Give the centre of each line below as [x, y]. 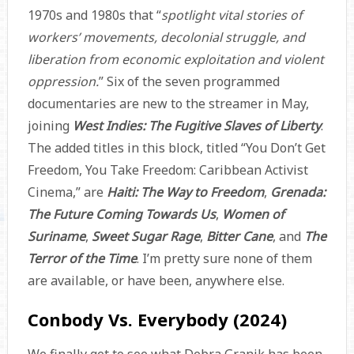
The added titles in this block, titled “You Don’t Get [176, 148]
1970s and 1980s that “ [94, 15]
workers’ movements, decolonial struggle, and [166, 38]
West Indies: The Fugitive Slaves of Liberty [196, 126]
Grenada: [298, 192]
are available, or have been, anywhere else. [156, 281]
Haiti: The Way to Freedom [185, 192]
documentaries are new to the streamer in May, [168, 104]
